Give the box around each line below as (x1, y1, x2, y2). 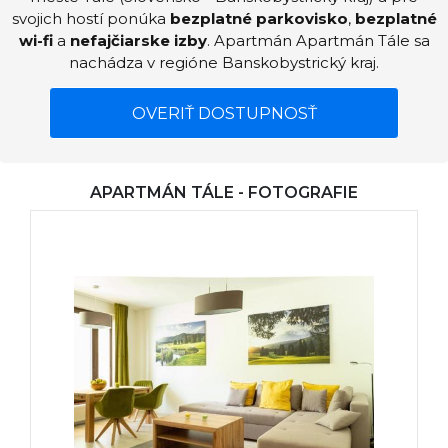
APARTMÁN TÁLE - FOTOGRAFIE (90, 183, 358, 202)
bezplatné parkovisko (169, 9, 348, 28)
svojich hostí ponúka (11, 9, 170, 28)
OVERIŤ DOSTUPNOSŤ (131, 104, 317, 123)
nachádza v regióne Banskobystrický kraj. (69, 53, 379, 72)
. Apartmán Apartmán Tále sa (206, 31, 430, 50)
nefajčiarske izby (69, 31, 207, 50)
